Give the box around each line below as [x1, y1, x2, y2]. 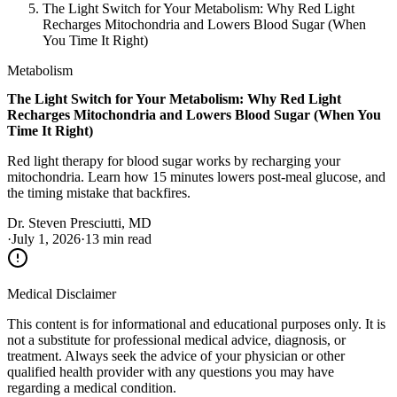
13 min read [85, 230, 152, 246]
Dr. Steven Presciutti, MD [7, 214, 152, 230]
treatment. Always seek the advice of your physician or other [7, 347, 345, 363]
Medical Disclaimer [7, 285, 116, 301]
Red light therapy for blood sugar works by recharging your [7, 152, 340, 168]
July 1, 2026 [12, 230, 81, 246]
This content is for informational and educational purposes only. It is [7, 315, 385, 331]
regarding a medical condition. [7, 379, 176, 395]
